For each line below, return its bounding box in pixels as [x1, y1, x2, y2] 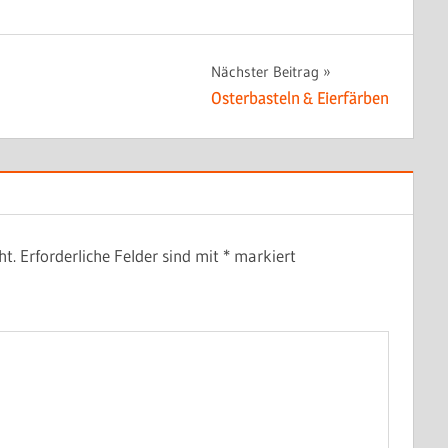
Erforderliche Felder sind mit [20, 244, 223, 266]
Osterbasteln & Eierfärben [211, 88, 390, 109]
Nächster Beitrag [211, 61, 320, 81]
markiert [230, 244, 296, 266]
